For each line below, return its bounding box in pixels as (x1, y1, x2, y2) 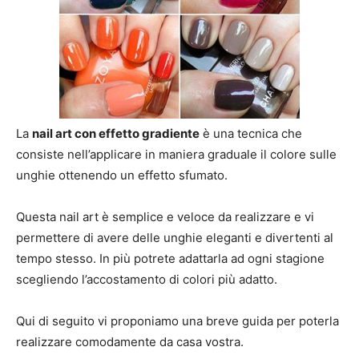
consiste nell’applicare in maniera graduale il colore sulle (16, 147, 337, 163)
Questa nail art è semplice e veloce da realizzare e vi (16, 209, 314, 225)
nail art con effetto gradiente (32, 126, 200, 142)
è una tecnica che (200, 126, 302, 142)
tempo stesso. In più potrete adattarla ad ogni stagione (16, 251, 325, 267)
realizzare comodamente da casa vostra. (16, 334, 244, 350)
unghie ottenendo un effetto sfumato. (16, 167, 228, 184)
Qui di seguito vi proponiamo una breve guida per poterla (16, 313, 339, 329)
